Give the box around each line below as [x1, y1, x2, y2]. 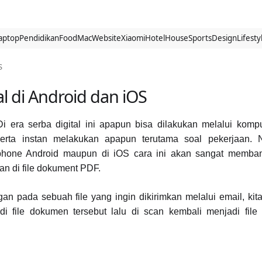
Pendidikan [19, 33, 59, 43]
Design [212, 33, 237, 43]
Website [92, 33, 121, 43]
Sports [188, 33, 212, 43]
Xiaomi [121, 33, 145, 43]
